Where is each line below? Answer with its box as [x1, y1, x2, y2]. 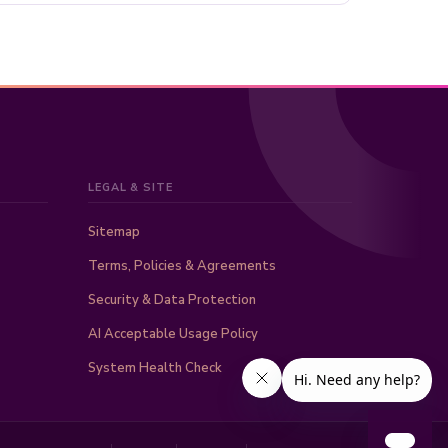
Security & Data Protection [88, 291, 256, 309]
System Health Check [88, 359, 222, 377]
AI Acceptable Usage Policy [88, 325, 258, 343]
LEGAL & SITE [88, 180, 173, 195]
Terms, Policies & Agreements [88, 257, 276, 275]
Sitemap [88, 223, 140, 241]
